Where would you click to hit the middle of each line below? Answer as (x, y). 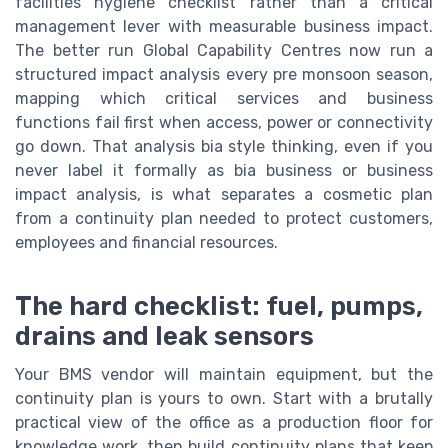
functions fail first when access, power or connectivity (224, 122)
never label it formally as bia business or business (224, 170)
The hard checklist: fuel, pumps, (219, 305)
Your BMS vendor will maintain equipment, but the (224, 374)
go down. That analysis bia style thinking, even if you (224, 146)
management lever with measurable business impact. (224, 26)
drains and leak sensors (164, 335)
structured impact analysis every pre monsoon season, (224, 74)
